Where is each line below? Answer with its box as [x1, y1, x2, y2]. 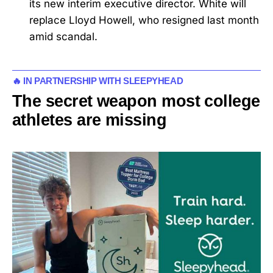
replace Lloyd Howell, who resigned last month [29, 13, 259, 26]
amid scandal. [29, 30, 97, 43]
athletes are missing [12, 110, 167, 129]
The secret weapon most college [12, 91, 260, 110]
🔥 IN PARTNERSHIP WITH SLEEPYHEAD [12, 75, 183, 86]
